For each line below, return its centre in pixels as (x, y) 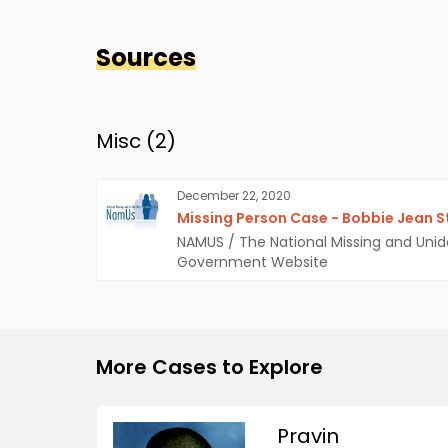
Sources (146, 57)
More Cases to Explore (209, 366)
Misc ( (125, 140)
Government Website (252, 261)
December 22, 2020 (234, 195)
